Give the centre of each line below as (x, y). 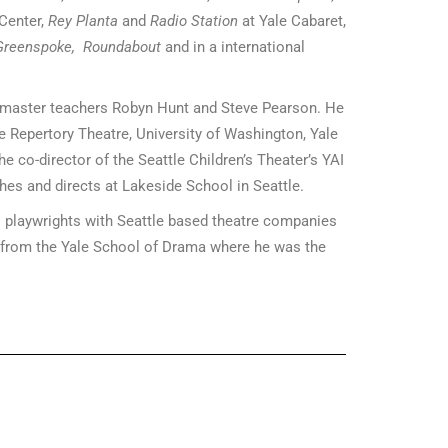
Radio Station (194, 20)
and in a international (232, 46)
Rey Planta (83, 20)
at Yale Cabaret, (292, 20)
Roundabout (121, 46)
